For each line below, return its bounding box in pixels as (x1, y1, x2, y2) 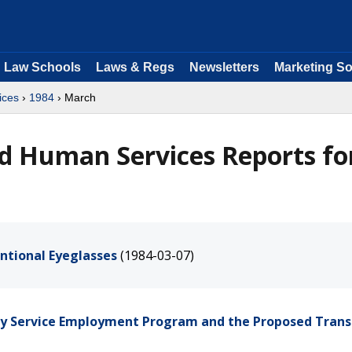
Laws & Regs (96, 60, 174, 74)
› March (54, 91, 96, 104)
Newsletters (189, 60, 259, 74)
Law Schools (4, 60, 81, 74)
